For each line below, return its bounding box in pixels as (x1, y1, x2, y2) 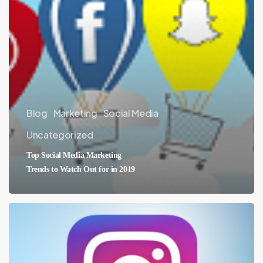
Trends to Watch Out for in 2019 (26, 164, 135, 174)
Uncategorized (26, 129, 93, 141)
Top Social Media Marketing (26, 150, 122, 160)
